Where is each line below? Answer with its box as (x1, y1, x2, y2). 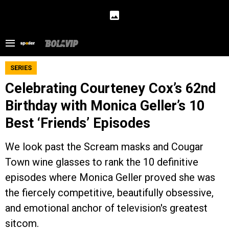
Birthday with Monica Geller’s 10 (5, 98, 204, 114)
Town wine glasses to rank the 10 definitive (5, 156, 198, 168)
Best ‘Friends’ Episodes (5, 115, 150, 131)
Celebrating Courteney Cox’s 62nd (5, 80, 216, 97)
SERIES (10, 64, 32, 72)
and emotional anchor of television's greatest (5, 202, 208, 214)
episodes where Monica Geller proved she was (5, 171, 215, 184)
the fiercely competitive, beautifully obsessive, (5, 187, 214, 199)
